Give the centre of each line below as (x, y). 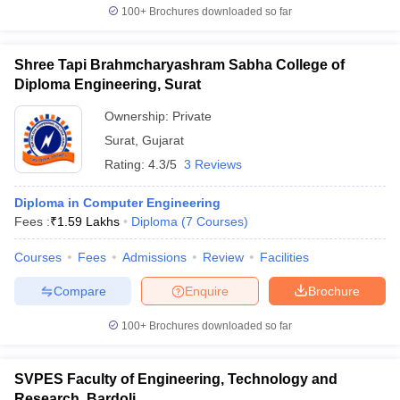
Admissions (154, 257)
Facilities (284, 257)
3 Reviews (213, 164)
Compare (79, 291)
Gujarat (163, 140)
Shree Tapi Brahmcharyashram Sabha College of (179, 65)
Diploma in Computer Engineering (117, 203)
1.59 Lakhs (88, 221)
